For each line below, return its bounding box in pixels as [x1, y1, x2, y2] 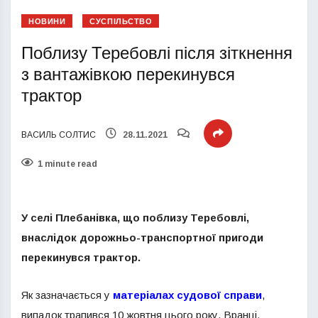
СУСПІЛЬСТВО [89, 16, 153, 28]
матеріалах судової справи [113, 289, 262, 301]
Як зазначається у [21, 289, 113, 301]
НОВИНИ [28, 16, 66, 28]
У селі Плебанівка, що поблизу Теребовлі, [21, 212, 249, 224]
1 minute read [38, 159, 97, 169]
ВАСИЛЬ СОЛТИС [21, 130, 96, 140]
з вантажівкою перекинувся [21, 62, 235, 87]
